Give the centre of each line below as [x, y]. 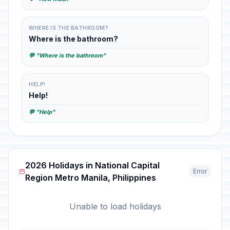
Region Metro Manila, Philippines [91, 178]
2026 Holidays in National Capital [93, 165]
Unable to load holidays [115, 206]
